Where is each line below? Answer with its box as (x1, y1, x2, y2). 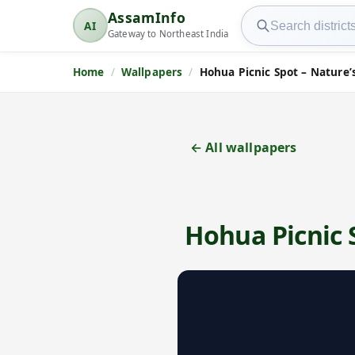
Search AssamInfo (240, 6, 351, 25)
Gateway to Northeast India (108, 28, 229, 40)
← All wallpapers (190, 139, 297, 157)
